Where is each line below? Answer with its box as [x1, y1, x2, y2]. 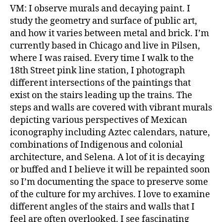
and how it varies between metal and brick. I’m [10, 28, 209, 39]
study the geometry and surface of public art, [10, 15, 197, 27]
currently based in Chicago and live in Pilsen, [10, 40, 200, 52]
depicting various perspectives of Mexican [10, 114, 187, 126]
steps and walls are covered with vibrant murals [10, 102, 212, 113]
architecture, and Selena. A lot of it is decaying [10, 152, 205, 163]
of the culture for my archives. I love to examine [10, 189, 210, 200]
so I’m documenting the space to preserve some [10, 176, 208, 188]
